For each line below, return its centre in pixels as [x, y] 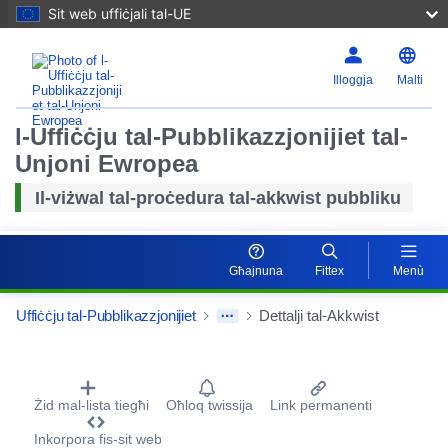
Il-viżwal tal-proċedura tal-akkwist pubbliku [218, 198]
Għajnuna [256, 270]
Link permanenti [321, 404]
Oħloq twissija [209, 404]
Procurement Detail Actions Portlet [197, 372]
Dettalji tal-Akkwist [318, 315]
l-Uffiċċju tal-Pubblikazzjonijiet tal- [211, 136]
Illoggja [352, 80]
